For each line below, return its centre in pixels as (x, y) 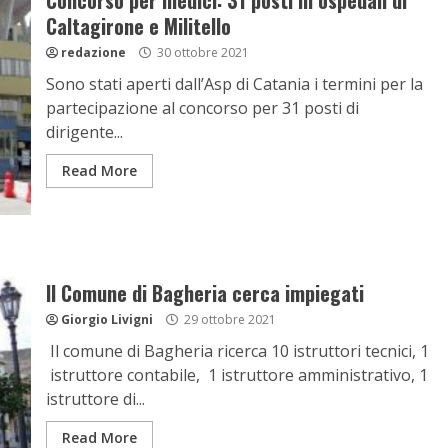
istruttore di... (95, 399)
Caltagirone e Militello (138, 26)
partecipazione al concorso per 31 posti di (202, 108)
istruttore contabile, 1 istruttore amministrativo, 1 (236, 375)
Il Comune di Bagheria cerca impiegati (204, 293)
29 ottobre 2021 (228, 319)
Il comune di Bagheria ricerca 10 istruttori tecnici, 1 (237, 351)
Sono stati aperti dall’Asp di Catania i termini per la (234, 84)
